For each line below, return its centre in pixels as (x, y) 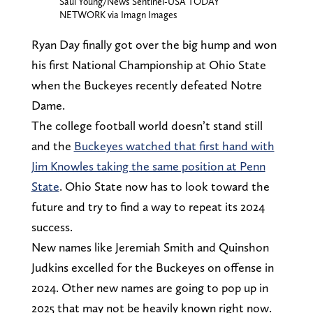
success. (52, 226)
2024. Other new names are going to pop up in (150, 287)
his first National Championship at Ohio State (148, 64)
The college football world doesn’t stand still (147, 125)
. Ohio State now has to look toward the (164, 186)
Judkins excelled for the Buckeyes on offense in (152, 267)
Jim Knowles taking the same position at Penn (148, 166)
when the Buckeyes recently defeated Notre (146, 85)
